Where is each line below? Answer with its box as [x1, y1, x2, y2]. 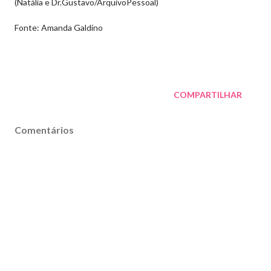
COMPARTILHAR [174, 90, 242, 100]
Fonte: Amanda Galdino [15, 22, 103, 33]
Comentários [15, 124, 74, 135]
